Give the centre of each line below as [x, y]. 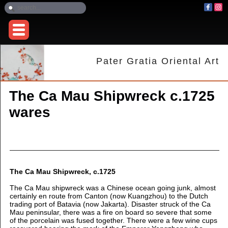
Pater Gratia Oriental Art [158, 61]
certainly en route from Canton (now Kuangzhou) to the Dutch [109, 196]
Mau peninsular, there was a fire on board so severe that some [110, 212]
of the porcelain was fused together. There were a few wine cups [113, 221]
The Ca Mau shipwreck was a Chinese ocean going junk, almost [112, 188]
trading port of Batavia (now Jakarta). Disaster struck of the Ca [110, 204]
